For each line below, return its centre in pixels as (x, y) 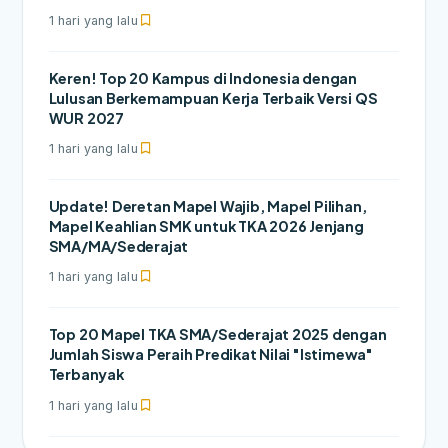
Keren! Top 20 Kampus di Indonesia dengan (202, 78)
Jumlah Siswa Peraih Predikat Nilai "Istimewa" (210, 354)
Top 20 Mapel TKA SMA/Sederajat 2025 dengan (217, 334)
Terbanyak (86, 374)
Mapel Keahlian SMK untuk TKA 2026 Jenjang (206, 226)
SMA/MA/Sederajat (118, 246)
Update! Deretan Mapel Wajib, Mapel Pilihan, (207, 206)
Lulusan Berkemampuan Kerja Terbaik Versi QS (213, 98)
